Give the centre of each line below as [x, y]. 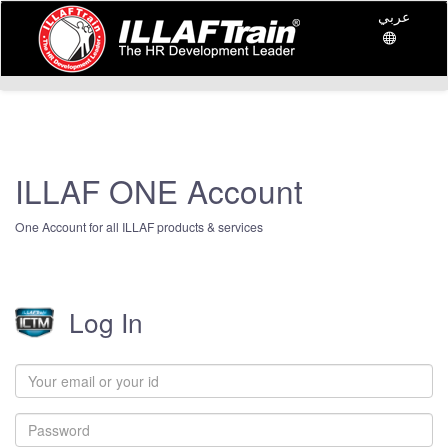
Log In [106, 321]
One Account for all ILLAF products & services [139, 226]
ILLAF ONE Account [159, 190]
